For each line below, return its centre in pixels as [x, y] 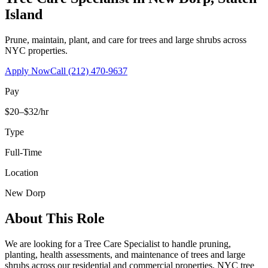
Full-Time [23, 152]
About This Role [55, 218]
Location [22, 172]
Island [24, 14]
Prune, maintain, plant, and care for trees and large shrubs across [126, 39]
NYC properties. [36, 50]
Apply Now [28, 71]
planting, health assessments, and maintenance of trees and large [125, 254]
